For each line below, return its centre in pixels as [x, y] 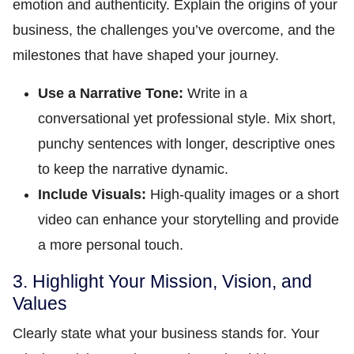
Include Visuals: [92, 194]
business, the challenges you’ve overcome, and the [174, 30]
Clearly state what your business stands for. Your [166, 333]
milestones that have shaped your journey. [146, 55]
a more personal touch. [111, 245]
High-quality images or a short [243, 194]
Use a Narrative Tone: [111, 93]
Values [40, 303]
